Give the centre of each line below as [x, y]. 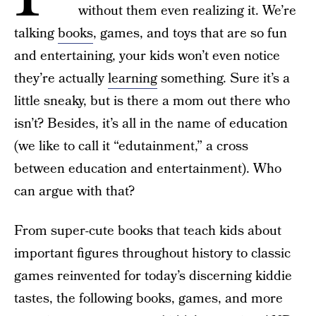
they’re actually [61, 79]
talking [36, 34]
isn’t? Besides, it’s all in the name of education [151, 124]
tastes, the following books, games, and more [148, 299]
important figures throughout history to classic [152, 254]
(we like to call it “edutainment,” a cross [131, 146]
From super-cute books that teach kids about [148, 231]
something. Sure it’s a [224, 79]
